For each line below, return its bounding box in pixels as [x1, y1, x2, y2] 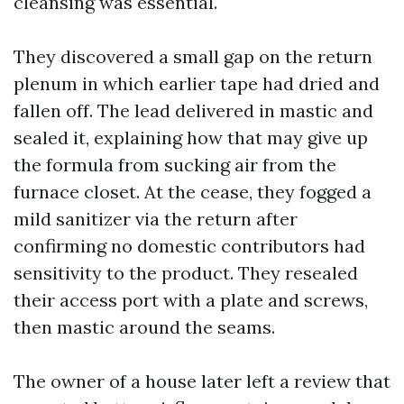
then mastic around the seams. [14, 316, 275, 338]
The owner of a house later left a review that [14, 370, 390, 392]
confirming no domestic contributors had [14, 234, 365, 257]
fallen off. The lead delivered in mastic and [14, 99, 373, 122]
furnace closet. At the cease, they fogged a [14, 180, 372, 203]
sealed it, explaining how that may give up [14, 126, 368, 149]
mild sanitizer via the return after [14, 207, 298, 230]
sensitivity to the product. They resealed [14, 262, 358, 284]
